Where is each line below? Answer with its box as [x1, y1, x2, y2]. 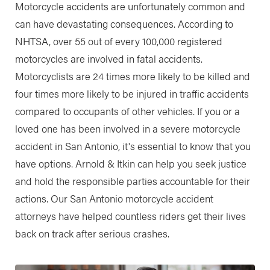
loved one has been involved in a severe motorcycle [14, 121, 240, 136]
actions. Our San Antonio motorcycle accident [14, 190, 213, 206]
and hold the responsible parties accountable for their [14, 173, 250, 188]
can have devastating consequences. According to [14, 16, 233, 31]
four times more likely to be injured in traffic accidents [14, 86, 249, 101]
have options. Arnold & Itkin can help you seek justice [14, 155, 246, 171]
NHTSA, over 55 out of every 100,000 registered [14, 33, 222, 48]
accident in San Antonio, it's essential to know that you [14, 138, 251, 153]
